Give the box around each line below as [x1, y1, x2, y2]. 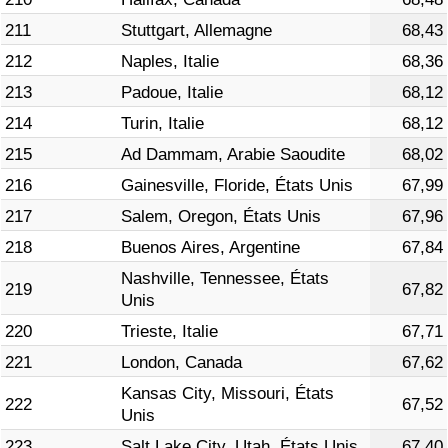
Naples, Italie [121, 52, 219, 72]
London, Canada [121, 353, 242, 373]
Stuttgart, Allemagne [121, 21, 272, 41]
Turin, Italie [121, 114, 204, 134]
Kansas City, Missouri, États [121, 384, 334, 404]
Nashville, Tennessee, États [121, 269, 329, 289]
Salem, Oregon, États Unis [121, 207, 321, 227]
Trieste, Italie [121, 322, 218, 342]
